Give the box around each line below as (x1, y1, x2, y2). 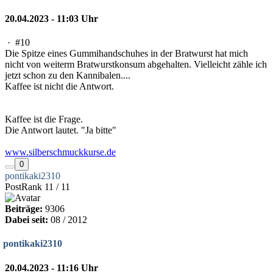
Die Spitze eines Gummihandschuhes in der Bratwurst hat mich (5, 48, 248, 59)
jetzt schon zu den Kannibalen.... (5, 70, 130, 81)
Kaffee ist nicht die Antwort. (5, 81, 114, 92)
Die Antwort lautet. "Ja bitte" (5, 125, 116, 136)
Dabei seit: (5, 214, 48, 225)
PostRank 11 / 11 (5, 182, 70, 193)
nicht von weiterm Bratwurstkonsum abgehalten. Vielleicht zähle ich (5, 59, 267, 70)
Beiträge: (5, 204, 43, 214)
